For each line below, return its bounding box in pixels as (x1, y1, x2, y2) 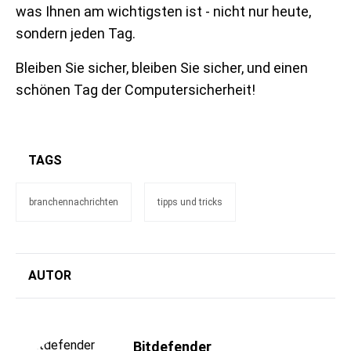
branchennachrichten (29, 196, 118, 208)
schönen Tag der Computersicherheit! (16, 81, 255, 98)
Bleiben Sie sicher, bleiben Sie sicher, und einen (16, 59, 308, 76)
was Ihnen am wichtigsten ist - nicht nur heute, (16, 2, 311, 20)
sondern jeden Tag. (16, 24, 136, 42)
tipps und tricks (157, 196, 223, 208)
